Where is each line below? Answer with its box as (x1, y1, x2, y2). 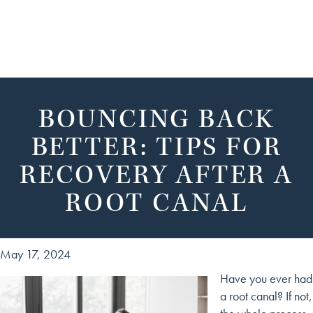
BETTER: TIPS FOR (31, 130, 282, 164)
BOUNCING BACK (38, 102, 275, 136)
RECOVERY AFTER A (20, 158, 293, 192)
